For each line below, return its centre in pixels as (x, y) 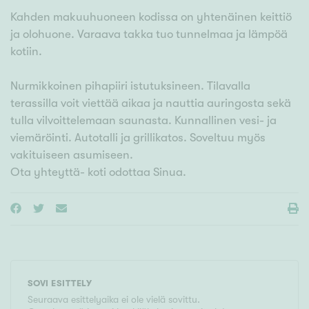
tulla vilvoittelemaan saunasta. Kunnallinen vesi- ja (143, 121)
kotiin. (26, 52)
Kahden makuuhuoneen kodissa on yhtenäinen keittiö (151, 17)
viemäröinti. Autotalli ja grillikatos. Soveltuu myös (138, 138)
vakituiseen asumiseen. (72, 155)
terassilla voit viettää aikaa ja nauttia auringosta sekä (151, 103)
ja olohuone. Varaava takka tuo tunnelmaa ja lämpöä (149, 34)
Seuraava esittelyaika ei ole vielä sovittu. (114, 300)
